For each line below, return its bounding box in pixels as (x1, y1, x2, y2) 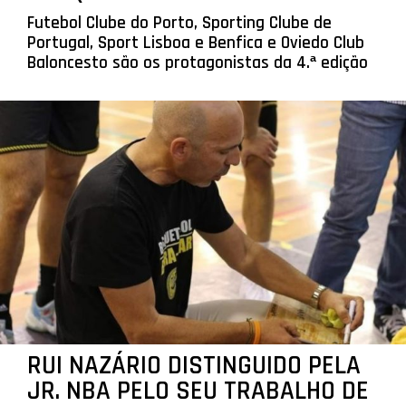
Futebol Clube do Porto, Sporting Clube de (26, 11, 332, 34)
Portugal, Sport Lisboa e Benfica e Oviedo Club (26, 31, 364, 54)
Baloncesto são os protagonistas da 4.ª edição (26, 51, 368, 74)
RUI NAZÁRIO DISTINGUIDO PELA (26, 348, 361, 382)
